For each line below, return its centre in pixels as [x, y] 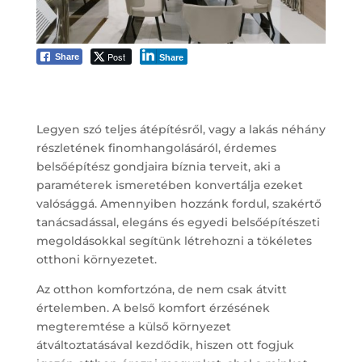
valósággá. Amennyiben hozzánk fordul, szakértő [179, 203]
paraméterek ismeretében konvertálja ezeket [169, 185]
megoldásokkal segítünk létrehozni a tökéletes [174, 240]
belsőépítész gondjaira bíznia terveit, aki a [158, 166]
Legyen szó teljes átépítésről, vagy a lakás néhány [181, 129]
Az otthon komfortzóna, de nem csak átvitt [161, 289]
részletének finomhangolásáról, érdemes [156, 147]
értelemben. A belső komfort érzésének [153, 307]
